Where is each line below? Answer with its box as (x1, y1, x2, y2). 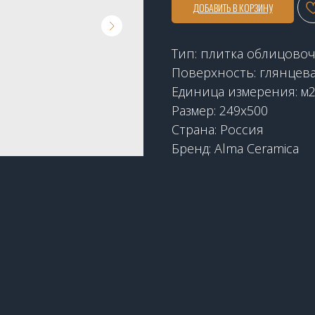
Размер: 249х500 (172, 101, 268, 119)
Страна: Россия (172, 120, 264, 138)
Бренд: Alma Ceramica (172, 139, 299, 157)
